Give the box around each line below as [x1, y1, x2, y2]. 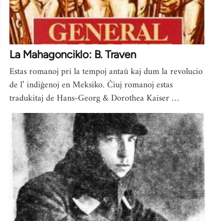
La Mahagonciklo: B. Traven [9, 47, 136, 61]
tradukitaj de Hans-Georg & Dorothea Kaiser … [9, 90, 180, 106]
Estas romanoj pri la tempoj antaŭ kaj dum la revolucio [9, 64, 203, 79]
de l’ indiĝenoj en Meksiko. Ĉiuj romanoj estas [9, 77, 173, 93]
